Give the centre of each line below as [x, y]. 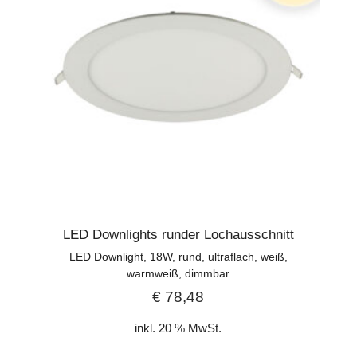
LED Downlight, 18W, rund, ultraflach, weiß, [178, 256]
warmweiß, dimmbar [178, 273]
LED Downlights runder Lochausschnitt [178, 234]
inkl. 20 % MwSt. [178, 328]
